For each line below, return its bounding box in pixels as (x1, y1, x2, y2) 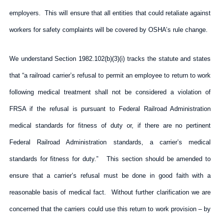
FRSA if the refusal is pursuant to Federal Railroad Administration (9, 105, 211, 112)
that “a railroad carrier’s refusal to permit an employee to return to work (9, 71, 211, 79)
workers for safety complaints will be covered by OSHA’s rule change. (9, 26, 210, 33)
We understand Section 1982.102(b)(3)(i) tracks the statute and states (9, 55, 211, 62)
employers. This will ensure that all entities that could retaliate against (9, 9, 211, 17)
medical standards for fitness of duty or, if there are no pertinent (9, 121, 211, 129)
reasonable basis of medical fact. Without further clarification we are (9, 188, 211, 196)
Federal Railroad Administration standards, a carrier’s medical (9, 138, 211, 146)
